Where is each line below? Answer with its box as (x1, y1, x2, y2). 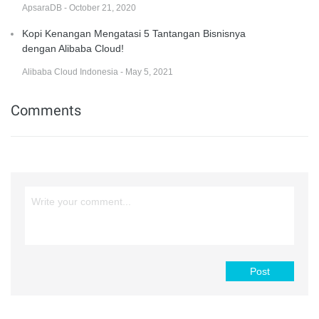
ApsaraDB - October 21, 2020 (22, 2, 136, 13)
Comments (11, 101, 81, 119)
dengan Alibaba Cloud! (22, 42, 124, 54)
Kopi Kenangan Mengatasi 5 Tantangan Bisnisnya (22, 27, 246, 39)
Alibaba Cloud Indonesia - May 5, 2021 (22, 66, 173, 77)
